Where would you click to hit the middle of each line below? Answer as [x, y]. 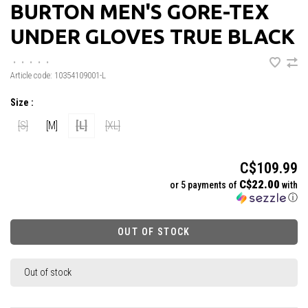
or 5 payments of [205, 185]
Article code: [31, 75]
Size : [22, 102]
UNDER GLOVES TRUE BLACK [153, 36]
